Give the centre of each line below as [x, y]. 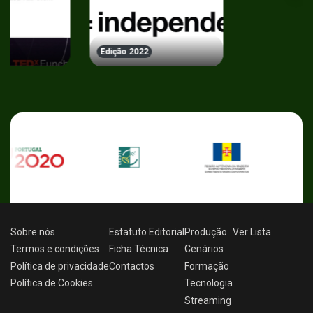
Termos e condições [55, 249]
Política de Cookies [52, 283]
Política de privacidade [60, 266]
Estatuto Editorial [147, 232]
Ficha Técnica [139, 249]
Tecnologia [209, 283]
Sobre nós [33, 232]
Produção [206, 232]
